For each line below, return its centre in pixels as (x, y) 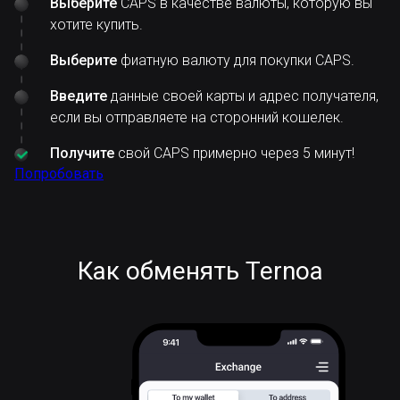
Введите (79, 96)
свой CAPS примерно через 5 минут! (234, 153)
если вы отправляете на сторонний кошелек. (197, 117)
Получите (82, 153)
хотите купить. (96, 25)
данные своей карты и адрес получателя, (243, 96)
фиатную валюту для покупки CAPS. (236, 60)
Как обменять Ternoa (200, 271)
